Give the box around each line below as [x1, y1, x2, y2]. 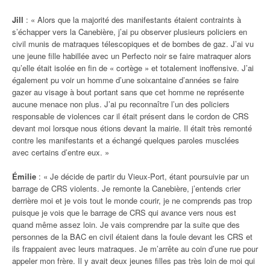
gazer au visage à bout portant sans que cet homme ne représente [12, 86, 244, 98]
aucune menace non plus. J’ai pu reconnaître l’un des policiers [12, 98, 230, 110]
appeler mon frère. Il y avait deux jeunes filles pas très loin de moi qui [12, 254, 255, 266]
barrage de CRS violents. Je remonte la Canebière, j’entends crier [12, 182, 240, 194]
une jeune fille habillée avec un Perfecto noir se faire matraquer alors [12, 49, 251, 61]
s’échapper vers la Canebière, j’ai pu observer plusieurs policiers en [12, 25, 247, 37]
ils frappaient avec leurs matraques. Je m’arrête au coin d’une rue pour [12, 242, 258, 254]
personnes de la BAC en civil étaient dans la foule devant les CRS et [12, 230, 253, 242]
